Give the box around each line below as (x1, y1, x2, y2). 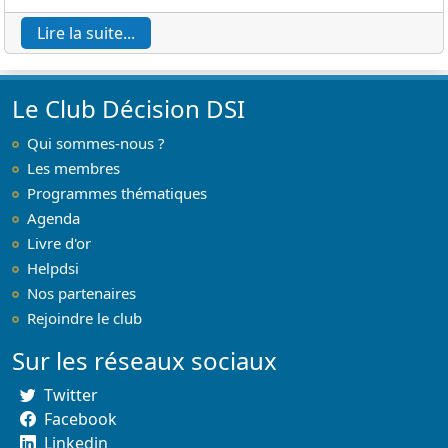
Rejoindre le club (27, 307, 142, 328)
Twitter (44, 383, 98, 406)
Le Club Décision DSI (12, 91, 245, 125)
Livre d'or (27, 232, 91, 253)
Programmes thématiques (27, 182, 207, 203)
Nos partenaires (27, 282, 136, 303)
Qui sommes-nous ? (27, 132, 165, 153)
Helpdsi (27, 257, 79, 278)
